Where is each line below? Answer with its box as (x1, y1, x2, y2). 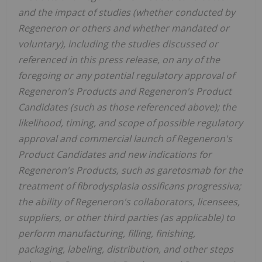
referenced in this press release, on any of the (18, 53, 220, 66)
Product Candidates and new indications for (18, 147, 212, 161)
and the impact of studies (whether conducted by (18, 5, 235, 19)
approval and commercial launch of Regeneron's (18, 132, 232, 145)
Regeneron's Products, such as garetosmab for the (18, 163, 243, 177)
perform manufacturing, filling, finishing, (18, 226, 195, 240)
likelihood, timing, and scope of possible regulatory (18, 116, 243, 129)
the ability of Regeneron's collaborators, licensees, (18, 195, 240, 208)
